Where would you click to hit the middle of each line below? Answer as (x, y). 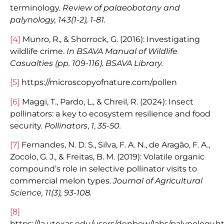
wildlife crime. (38, 51)
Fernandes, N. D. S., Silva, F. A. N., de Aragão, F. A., (115, 144)
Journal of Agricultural (158, 180)
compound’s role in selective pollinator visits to (103, 168)
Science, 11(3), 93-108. (51, 192)
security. (27, 125)
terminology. (36, 8)
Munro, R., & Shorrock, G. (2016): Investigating (110, 39)
